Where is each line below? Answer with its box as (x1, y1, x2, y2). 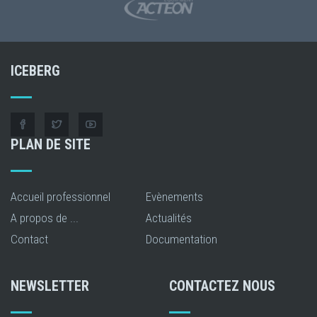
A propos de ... (11, 210, 79, 225)
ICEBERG (11, 62, 60, 79)
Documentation (146, 231, 217, 246)
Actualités (146, 210, 192, 225)
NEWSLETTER (11, 277, 89, 294)
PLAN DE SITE (11, 135, 91, 153)
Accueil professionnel (11, 189, 110, 204)
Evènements (146, 189, 203, 204)
